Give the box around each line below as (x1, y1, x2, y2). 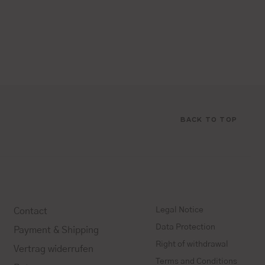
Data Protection (155, 222, 215, 231)
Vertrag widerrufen (13, 244, 93, 254)
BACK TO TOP (180, 114, 237, 123)
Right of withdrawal (155, 240, 228, 248)
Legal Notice (155, 205, 203, 214)
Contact (13, 206, 47, 216)
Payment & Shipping (13, 225, 99, 235)
